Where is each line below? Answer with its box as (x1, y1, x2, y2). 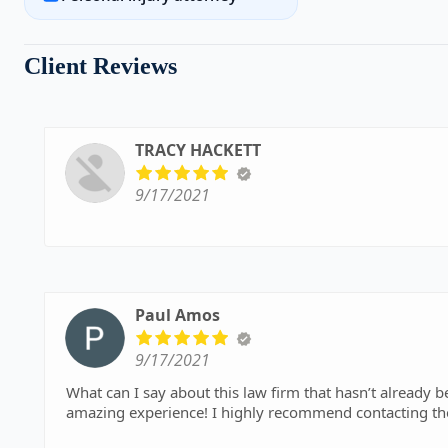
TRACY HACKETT (135, 139, 261, 161)
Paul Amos (135, 304, 220, 326)
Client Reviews (24, 53, 177, 79)
